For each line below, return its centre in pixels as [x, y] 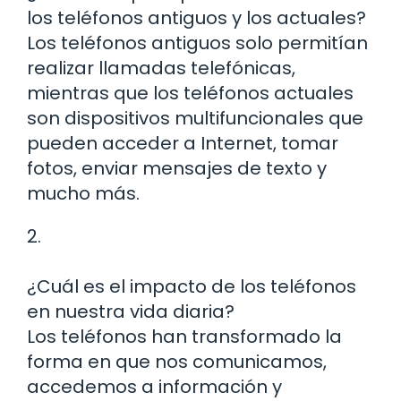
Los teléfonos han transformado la [184, 337]
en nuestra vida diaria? [131, 312]
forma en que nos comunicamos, [177, 362]
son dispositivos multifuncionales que [195, 119]
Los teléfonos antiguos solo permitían [197, 43]
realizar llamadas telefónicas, [161, 68]
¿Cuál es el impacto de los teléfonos [192, 287]
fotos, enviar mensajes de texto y [177, 169]
